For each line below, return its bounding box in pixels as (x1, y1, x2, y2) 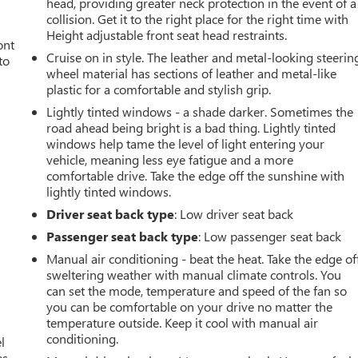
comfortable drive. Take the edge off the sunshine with (46, 167, 345, 184)
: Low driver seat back (174, 205, 294, 222)
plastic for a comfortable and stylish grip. (46, 81, 272, 97)
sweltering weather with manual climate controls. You (46, 266, 342, 283)
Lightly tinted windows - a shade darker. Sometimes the (46, 103, 354, 120)
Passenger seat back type (46, 228, 199, 245)
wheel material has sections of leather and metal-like (46, 65, 337, 82)
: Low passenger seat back (198, 228, 342, 245)
